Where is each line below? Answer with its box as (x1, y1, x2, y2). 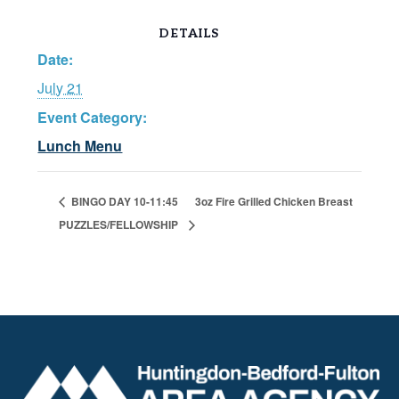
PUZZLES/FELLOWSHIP (59, 216, 179, 233)
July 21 (37, 77, 84, 98)
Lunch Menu (37, 134, 123, 156)
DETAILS (159, 25, 219, 41)
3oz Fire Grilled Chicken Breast (195, 193, 354, 210)
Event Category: (37, 106, 148, 127)
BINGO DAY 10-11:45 (69, 193, 179, 210)
